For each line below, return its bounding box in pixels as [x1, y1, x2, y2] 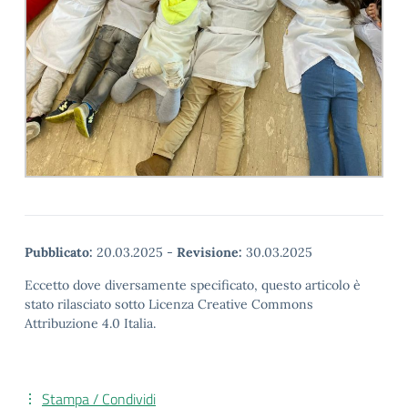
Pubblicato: [25, 244, 93, 261]
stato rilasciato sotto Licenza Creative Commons [25, 296, 313, 313]
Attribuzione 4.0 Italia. [25, 315, 156, 332]
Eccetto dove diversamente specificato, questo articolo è [25, 277, 361, 294]
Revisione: [177, 244, 242, 261]
